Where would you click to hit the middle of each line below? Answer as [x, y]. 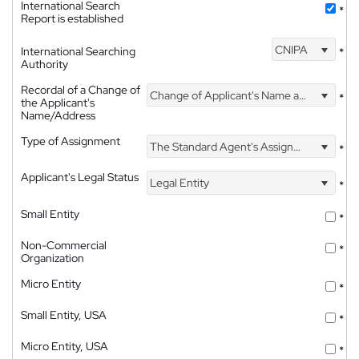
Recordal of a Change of [81, 90]
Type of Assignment [71, 141]
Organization [52, 258]
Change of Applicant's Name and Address [224, 95]
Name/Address [58, 116]
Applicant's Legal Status [80, 177]
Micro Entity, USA [65, 346]
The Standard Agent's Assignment [221, 146]
